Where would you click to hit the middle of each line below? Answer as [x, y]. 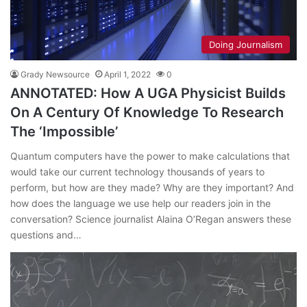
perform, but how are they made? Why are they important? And [152, 188]
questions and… [46, 235]
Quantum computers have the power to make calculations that [150, 156]
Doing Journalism [246, 45]
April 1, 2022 [127, 75]
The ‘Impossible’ [64, 132]
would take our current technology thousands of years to [137, 172]
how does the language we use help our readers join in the [140, 204]
